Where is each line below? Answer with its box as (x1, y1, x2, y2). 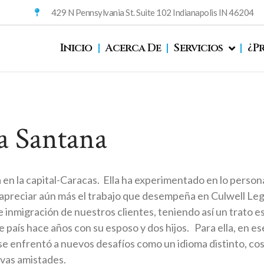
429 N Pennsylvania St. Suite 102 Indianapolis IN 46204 (51, 7, 254, 18)
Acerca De (105, 41, 161, 56)
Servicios (174, 41, 223, 56)
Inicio (60, 41, 93, 56)
